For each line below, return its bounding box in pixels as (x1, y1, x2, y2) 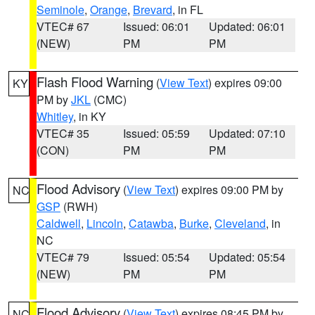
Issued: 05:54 (122, 249, 190, 265)
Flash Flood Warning (37, 72, 153, 91)
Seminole (37, 1, 84, 18)
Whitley (37, 108, 73, 124)
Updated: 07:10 (209, 125, 286, 141)
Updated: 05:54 (209, 249, 286, 265)
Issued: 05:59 (122, 125, 190, 141)
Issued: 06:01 (122, 18, 190, 34)
